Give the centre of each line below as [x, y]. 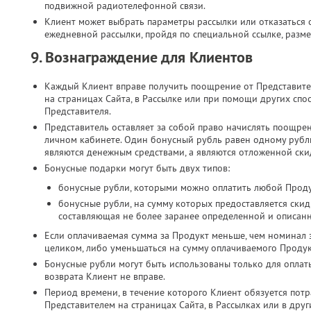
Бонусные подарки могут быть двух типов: [137, 168]
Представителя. [78, 111]
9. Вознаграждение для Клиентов [142, 57]
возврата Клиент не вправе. [105, 276]
